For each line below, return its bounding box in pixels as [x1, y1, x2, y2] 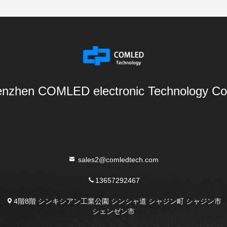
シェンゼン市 [92, 207, 135, 215]
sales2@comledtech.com [76, 155, 159, 163]
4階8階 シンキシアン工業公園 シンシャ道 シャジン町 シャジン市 [13, 197, 221, 205]
